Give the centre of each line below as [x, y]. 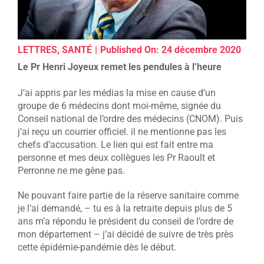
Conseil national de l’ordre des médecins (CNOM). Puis [130, 118]
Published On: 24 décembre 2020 [170, 50]
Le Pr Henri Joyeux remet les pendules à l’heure [119, 67]
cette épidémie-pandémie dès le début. [97, 247]
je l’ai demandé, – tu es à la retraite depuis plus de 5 [125, 208]
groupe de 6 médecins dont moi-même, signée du [119, 105]
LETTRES [37, 50]
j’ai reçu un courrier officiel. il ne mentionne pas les [122, 131]
